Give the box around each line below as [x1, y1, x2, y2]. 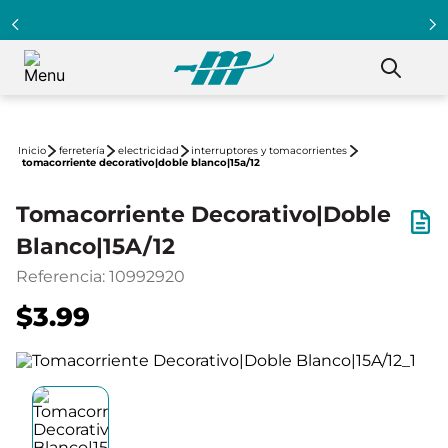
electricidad [117, 144, 179, 157]
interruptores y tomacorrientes [191, 144, 348, 157]
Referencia [16, 267, 102, 286]
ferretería [58, 144, 105, 157]
